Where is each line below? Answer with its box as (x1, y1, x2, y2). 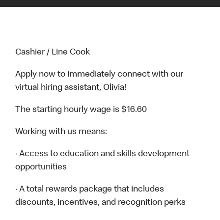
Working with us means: (15, 128, 108, 137)
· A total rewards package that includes (15, 185, 165, 194)
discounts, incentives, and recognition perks (15, 198, 186, 208)
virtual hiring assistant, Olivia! (15, 83, 127, 93)
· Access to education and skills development (15, 150, 190, 159)
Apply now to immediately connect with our (15, 70, 184, 80)
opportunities (15, 163, 67, 172)
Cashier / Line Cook (15, 48, 90, 57)
